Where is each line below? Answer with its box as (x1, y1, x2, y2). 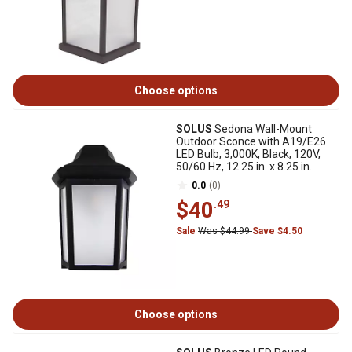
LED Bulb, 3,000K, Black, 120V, (176, 148, 321, 160)
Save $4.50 (252, 225, 302, 236)
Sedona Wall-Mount (212, 123, 312, 135)
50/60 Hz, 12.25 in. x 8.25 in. (176, 160, 312, 173)
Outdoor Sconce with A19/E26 (176, 135, 326, 148)
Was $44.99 (198, 225, 252, 236)
